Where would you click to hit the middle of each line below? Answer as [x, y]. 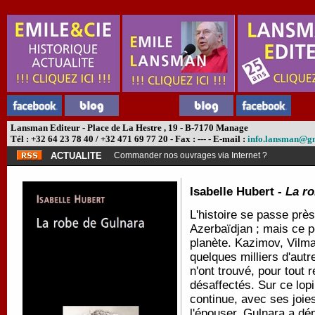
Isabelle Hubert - [238, 192]
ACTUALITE [76, 156]
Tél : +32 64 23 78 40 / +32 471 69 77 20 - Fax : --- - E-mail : [128, 139]
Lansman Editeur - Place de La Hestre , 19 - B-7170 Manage [128, 128]
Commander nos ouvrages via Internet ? [191, 155]
